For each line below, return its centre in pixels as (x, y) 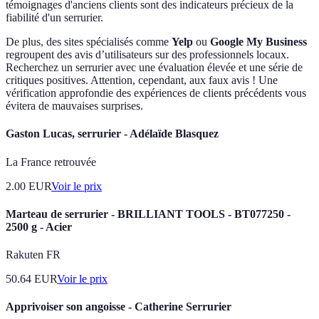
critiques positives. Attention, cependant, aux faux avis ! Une (142, 80)
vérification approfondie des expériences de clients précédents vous (156, 93)
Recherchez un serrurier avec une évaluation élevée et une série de (154, 68)
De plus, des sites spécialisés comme (89, 42)
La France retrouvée (51, 162)
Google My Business (258, 42)
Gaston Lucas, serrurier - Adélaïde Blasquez (112, 134)
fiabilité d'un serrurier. (54, 18)
